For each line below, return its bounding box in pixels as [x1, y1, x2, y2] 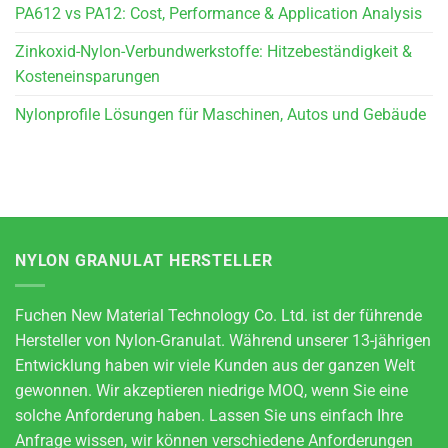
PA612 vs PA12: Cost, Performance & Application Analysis [15, 4, 422, 24]
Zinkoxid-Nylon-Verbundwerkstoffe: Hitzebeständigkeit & [15, 42, 412, 62]
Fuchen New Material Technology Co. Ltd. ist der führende [15, 305, 422, 325]
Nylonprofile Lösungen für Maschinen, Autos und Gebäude [15, 105, 426, 125]
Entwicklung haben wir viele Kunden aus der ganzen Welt [15, 355, 415, 375]
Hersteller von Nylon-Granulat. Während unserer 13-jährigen [15, 330, 431, 350]
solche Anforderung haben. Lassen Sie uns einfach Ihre [15, 405, 403, 425]
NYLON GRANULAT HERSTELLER [15, 251, 273, 271]
